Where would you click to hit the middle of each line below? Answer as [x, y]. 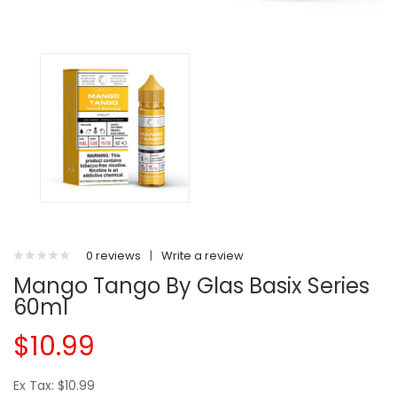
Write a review [202, 256]
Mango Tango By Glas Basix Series [191, 286]
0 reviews [113, 256]
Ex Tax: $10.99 [54, 385]
